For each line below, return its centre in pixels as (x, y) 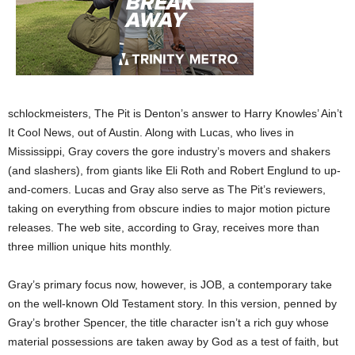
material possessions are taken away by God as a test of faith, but (173, 342)
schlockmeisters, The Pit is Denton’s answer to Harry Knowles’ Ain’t (175, 113)
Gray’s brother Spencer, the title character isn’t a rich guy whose (168, 323)
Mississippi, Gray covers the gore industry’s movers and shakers (169, 151)
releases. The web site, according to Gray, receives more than (164, 227)
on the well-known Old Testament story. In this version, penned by (172, 303)
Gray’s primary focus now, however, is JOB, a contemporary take (170, 284)
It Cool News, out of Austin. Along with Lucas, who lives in (151, 132)
